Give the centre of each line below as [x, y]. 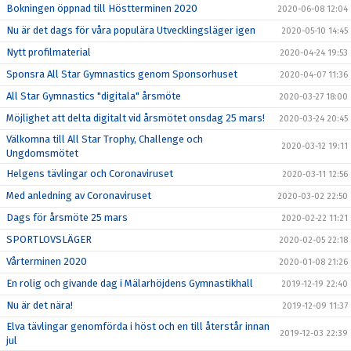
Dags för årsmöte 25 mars [67, 217]
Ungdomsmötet [42, 153]
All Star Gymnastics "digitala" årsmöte [94, 96]
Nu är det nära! [40, 305]
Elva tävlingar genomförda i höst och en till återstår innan [138, 326]
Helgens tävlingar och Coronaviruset [90, 174]
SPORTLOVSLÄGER [49, 239]
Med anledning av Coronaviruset [79, 195]
